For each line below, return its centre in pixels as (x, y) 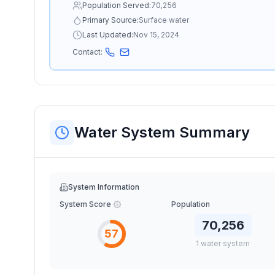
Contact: (87, 52)
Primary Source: (110, 20)
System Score (85, 204)
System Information (104, 187)
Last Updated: (108, 35)
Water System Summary (162, 132)
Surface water (164, 20)
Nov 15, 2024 (156, 35)
